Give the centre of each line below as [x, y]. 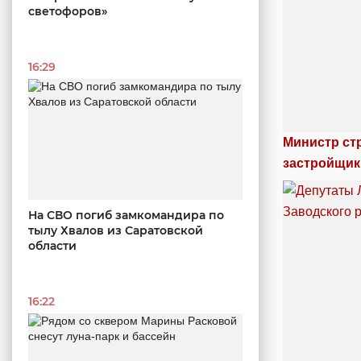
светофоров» [68, 12]
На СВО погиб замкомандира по [126, 215]
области [52, 246]
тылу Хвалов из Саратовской [116, 230]
